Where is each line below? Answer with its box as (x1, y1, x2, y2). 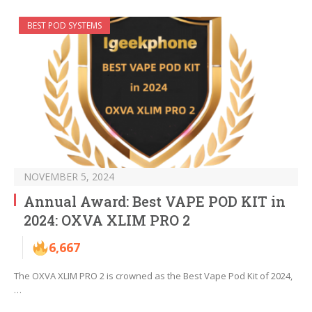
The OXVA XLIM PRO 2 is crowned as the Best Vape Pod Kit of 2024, (14, 270, 292, 283)
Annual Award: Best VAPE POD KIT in (24, 192, 286, 211)
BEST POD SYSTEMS (27, 19, 102, 32)
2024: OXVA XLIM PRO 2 (24, 211, 190, 230)
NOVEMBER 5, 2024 (24, 170, 114, 184)
